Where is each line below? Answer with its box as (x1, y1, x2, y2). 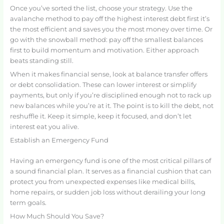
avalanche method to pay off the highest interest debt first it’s (9, 14, 209, 22)
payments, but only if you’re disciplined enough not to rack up (9, 91, 211, 99)
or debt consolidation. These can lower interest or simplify (9, 81, 196, 89)
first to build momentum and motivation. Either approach (9, 46, 199, 54)
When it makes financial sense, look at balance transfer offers (9, 70, 207, 78)
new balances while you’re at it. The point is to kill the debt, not (9, 102, 213, 110)
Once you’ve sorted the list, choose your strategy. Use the (9, 4, 192, 12)
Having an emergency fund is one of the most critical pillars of (9, 156, 211, 164)
